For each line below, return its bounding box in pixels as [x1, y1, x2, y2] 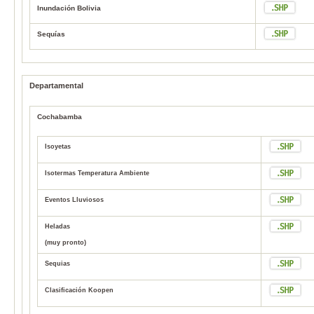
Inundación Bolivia [37, 4, 101, 13]
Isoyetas [45, 142, 71, 150]
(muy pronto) [45, 238, 86, 246]
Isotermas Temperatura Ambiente [45, 169, 149, 177]
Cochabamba [37, 113, 82, 121]
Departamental [29, 81, 83, 90]
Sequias [45, 259, 70, 267]
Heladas [45, 222, 70, 230]
